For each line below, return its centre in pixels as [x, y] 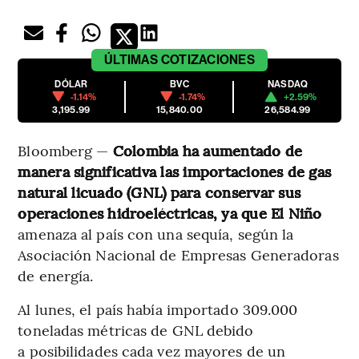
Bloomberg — [65, 150]
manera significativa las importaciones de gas [175, 171]
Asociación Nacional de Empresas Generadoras [178, 254]
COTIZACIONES [208, 59]
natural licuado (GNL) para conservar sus [159, 192]
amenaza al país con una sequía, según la [156, 233]
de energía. [56, 275]
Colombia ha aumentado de [208, 150]
